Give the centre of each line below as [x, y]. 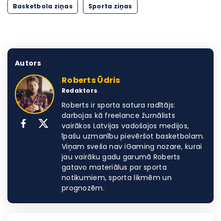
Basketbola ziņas [43, 6]
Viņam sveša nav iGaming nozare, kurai [132, 146]
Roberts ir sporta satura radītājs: [119, 105]
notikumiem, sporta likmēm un [117, 177]
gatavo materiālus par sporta [114, 167]
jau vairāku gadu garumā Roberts [121, 157]
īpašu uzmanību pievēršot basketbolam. [133, 136]
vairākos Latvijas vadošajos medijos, [126, 126]
